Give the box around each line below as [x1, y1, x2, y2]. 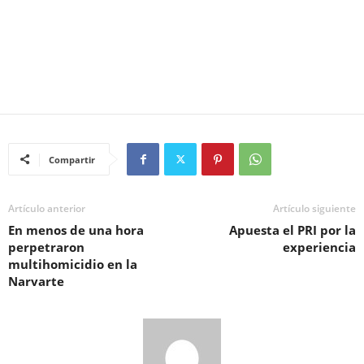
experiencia [283, 239, 356, 255]
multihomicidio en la [8, 256, 137, 272]
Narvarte [8, 273, 64, 289]
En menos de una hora [8, 222, 144, 238]
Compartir [49, 154, 95, 166]
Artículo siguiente [273, 201, 356, 215]
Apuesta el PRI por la [229, 222, 356, 238]
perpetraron [8, 239, 84, 255]
